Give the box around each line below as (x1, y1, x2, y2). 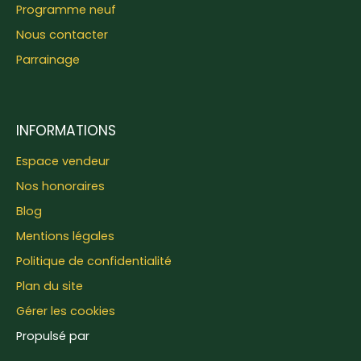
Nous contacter (16, 27, 108, 44)
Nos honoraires (16, 178, 105, 195)
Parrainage (16, 52, 80, 68)
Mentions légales (16, 228, 114, 245)
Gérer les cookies (16, 303, 115, 320)
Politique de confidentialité (16, 253, 172, 270)
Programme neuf (16, 2, 116, 19)
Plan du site (16, 278, 83, 295)
